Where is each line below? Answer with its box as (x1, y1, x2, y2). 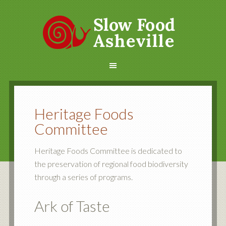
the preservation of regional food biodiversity (34, 159, 188, 168)
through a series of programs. (34, 172, 133, 182)
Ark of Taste (34, 197, 110, 215)
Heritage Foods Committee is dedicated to (34, 146, 182, 155)
